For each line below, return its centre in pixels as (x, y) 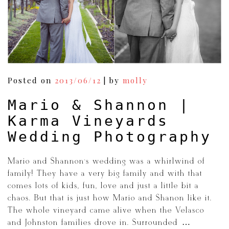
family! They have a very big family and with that (105, 174)
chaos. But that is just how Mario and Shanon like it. (110, 198)
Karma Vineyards (88, 121)
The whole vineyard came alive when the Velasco (106, 211)
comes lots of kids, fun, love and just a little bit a (103, 186)
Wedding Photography (110, 137)
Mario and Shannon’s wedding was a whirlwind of (106, 162)
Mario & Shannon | (99, 105)
